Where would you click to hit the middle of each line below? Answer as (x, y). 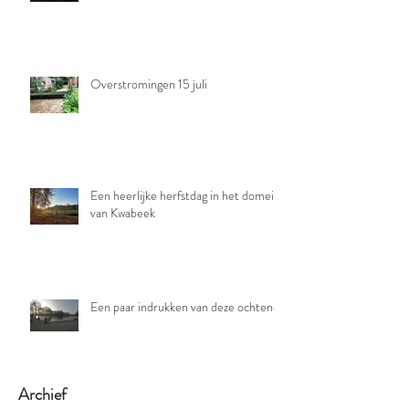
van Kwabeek (123, 212)
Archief (42, 394)
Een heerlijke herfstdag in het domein (185, 195)
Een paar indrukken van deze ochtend (185, 306)
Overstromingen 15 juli (149, 84)
